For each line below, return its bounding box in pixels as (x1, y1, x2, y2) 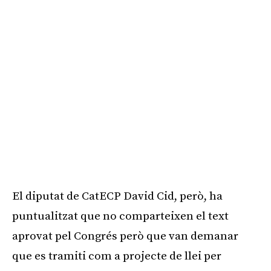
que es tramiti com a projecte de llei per (12, 249, 221, 263)
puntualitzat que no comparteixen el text (12, 209, 229, 223)
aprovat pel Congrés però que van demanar (12, 229, 238, 243)
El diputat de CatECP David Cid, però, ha (12, 189, 223, 203)
